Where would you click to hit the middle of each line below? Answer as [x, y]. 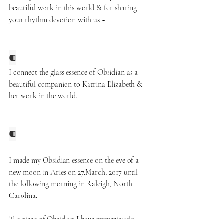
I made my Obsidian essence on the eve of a [75, 160]
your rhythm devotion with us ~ [58, 19]
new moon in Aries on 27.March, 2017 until [74, 172]
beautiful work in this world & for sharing [74, 8]
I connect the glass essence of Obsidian [68, 72]
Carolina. [24, 195]
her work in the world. [43, 96]
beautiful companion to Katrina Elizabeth [72, 84]
